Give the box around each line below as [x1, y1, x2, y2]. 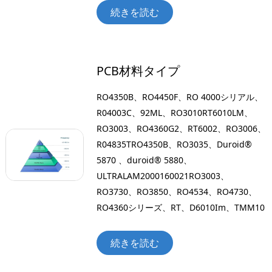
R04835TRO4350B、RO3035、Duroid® [97, 138, 253, 151]
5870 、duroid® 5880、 [97, 154, 192, 166]
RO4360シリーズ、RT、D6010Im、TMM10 [97, 202, 265, 214]
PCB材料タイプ [97, 62, 180, 79]
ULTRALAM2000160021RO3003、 [97, 170, 229, 182]
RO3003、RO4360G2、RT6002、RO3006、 [97, 123, 267, 135]
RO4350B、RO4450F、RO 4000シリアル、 [97, 91, 263, 103]
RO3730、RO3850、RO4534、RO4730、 [97, 186, 257, 198]
